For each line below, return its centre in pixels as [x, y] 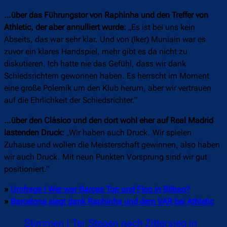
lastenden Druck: [34, 133]
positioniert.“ [27, 169]
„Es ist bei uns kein [161, 27]
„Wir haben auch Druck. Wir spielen [128, 133]
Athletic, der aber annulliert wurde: [65, 27]
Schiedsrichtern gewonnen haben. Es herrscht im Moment [107, 76]
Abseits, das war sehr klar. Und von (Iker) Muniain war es [105, 40]
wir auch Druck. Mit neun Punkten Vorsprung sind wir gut [106, 157]
